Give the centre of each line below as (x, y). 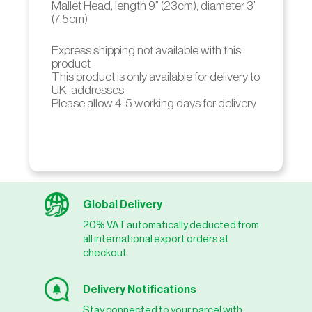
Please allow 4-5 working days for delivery (154, 104)
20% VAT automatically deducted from (171, 225)
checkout (105, 253)
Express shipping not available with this (146, 51)
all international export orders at (156, 239)
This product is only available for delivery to (155, 77)
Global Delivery (123, 204)
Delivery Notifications (140, 289)
